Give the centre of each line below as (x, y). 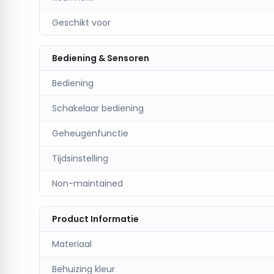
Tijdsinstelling (80, 158)
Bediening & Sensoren (101, 58)
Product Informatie (95, 219)
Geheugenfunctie (90, 133)
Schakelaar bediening (98, 108)
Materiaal (72, 244)
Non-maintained (87, 183)
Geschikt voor (81, 23)
